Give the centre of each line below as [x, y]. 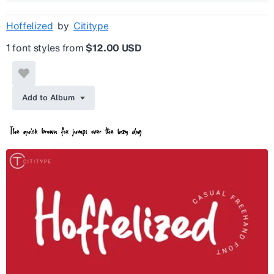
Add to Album [48, 97]
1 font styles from [46, 47]
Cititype [91, 25]
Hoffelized [30, 25]
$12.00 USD [113, 47]
